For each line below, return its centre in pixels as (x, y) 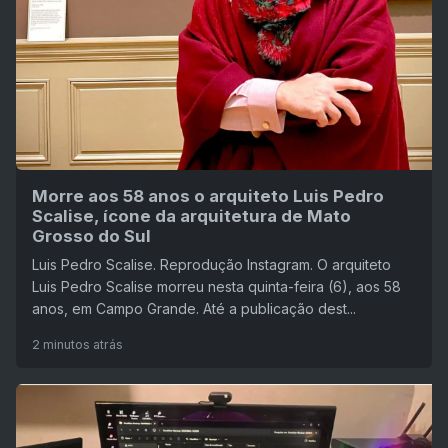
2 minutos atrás (77, 344)
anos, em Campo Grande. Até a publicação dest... (194, 308)
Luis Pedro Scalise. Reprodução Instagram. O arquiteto (211, 264)
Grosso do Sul (91, 235)
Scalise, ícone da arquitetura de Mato (191, 215)
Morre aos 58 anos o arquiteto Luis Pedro (208, 195)
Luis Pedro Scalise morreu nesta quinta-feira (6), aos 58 (216, 286)
